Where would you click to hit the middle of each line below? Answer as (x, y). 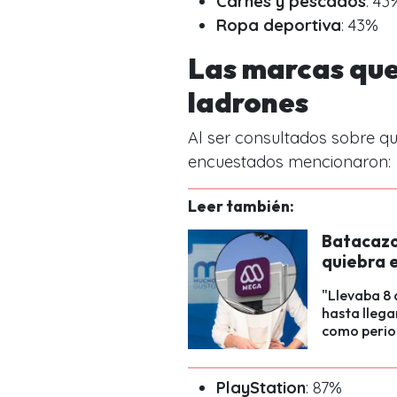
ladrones (248, 101)
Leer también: (241, 206)
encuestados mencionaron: (289, 161)
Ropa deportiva (279, 25)
